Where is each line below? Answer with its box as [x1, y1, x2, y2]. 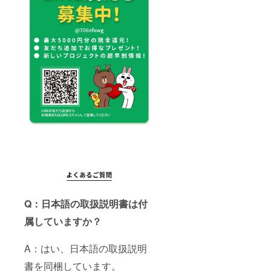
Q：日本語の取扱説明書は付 [24, 196, 148, 211]
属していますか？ [24, 214, 102, 228]
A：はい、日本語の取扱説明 [24, 241, 147, 255]
